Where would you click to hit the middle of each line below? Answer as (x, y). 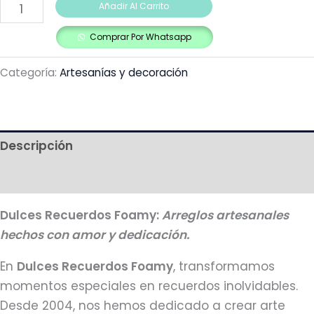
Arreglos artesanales (225, 215)
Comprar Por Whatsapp (141, 37)
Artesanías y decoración (124, 72)
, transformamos (224, 266)
